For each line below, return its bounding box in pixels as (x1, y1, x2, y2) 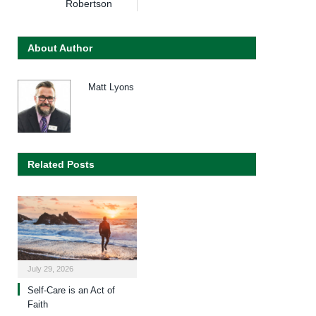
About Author (28, 42, 92, 54)
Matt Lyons (88, 82, 134, 93)
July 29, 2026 (28, 264, 73, 273)
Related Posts (28, 159, 95, 171)
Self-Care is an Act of (28, 284, 115, 296)
